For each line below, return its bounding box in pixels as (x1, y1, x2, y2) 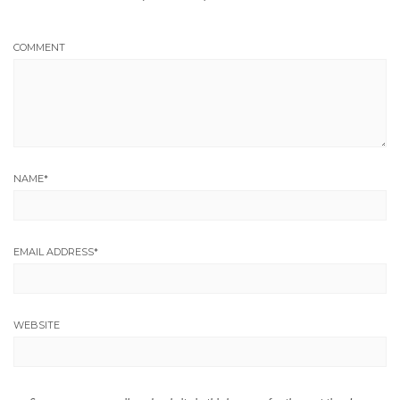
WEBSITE (13, 319, 60, 331)
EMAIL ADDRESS (13, 246, 94, 258)
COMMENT (13, 41, 65, 54)
